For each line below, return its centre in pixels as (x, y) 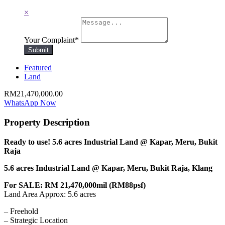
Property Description (47, 122)
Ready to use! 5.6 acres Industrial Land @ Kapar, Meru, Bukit (111, 142)
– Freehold (21, 211)
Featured (38, 68)
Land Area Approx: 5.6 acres (50, 194)
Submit (38, 50)
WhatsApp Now (30, 103)
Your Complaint (49, 40)
